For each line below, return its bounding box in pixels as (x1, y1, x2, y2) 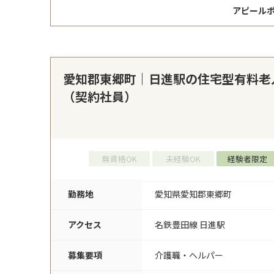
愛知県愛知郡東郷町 (155, 188, 232, 200)
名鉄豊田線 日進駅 (155, 218, 225, 231)
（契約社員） (63, 87, 136, 106)
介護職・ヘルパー (155, 249, 223, 261)
